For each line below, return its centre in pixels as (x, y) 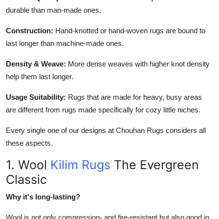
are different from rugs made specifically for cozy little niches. (103, 109)
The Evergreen (155, 164)
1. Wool (28, 164)
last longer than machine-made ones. (65, 43)
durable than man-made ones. (54, 10)
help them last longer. (40, 76)
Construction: (30, 30)
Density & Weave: (36, 64)
